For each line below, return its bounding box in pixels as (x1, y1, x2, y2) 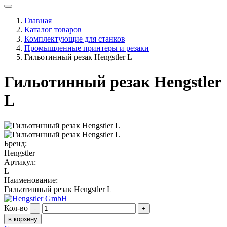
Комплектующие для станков (24, 34, 125, 43)
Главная (24, 16, 52, 25)
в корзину (8, 215, 37, 223)
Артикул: (4, 157, 36, 166)
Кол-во (4, 203, 28, 212)
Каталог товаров (24, 25, 82, 34)
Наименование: (4, 175, 58, 184)
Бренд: (4, 139, 27, 148)
